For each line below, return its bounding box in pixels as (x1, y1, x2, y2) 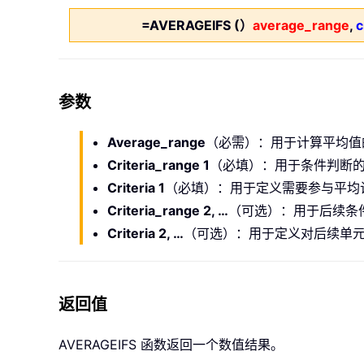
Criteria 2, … (107, 225, 184, 242)
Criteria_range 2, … (107, 202, 228, 219)
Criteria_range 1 (107, 157, 210, 174)
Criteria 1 (107, 180, 165, 197)
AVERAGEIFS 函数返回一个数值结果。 (58, 336, 284, 353)
